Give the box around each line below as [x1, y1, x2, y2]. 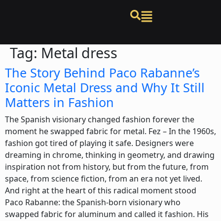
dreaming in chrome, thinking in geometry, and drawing [5, 149, 215, 160]
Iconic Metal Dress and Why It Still [5, 79, 205, 96]
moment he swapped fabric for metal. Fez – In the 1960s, [5, 126, 216, 137]
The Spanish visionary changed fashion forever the [5, 114, 194, 125]
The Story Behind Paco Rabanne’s [5, 64, 200, 81]
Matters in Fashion [5, 94, 114, 110]
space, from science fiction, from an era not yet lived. [5, 173, 204, 184]
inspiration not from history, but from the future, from [5, 161, 209, 172]
